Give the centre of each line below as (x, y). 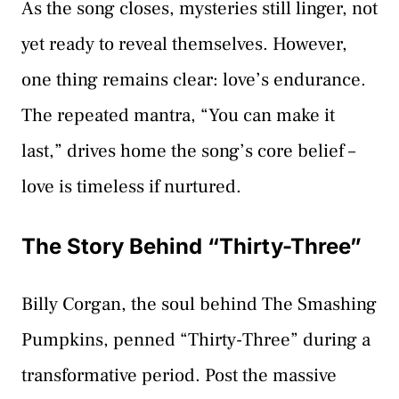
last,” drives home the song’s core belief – (188, 151)
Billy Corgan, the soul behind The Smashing (199, 305)
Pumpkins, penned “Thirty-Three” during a (196, 340)
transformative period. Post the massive (179, 376)
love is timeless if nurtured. (131, 186)
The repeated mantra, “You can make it (178, 115)
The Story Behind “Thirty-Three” (191, 247)
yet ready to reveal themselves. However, (184, 44)
